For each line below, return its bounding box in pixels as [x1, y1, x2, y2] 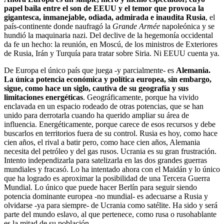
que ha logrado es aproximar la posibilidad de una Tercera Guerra [4, 173, 210, 182]
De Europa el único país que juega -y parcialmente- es [4, 65, 176, 74]
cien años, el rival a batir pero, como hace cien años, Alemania [4, 137, 200, 146]
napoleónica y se [160, 21, 214, 30]
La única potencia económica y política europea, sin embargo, [4, 74, 211, 83]
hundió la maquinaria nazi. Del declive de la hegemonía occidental [4, 30, 213, 39]
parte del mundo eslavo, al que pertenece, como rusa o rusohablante [4, 209, 216, 218]
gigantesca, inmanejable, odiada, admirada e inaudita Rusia [4, 12, 205, 21]
